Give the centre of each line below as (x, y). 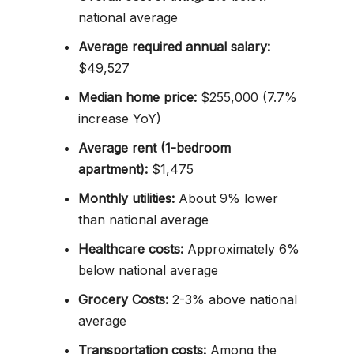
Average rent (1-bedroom (154, 148)
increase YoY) (120, 119)
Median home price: (137, 97)
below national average (148, 270)
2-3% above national (233, 299)
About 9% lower (226, 198)
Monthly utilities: (126, 198)
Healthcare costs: (131, 249)
